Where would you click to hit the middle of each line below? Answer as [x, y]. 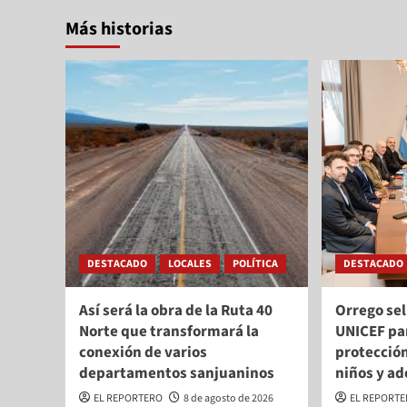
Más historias [119, 30]
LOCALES [190, 264]
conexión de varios [143, 353]
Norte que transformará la [169, 332]
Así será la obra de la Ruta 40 [176, 311]
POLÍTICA [255, 264]
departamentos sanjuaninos [177, 374]
